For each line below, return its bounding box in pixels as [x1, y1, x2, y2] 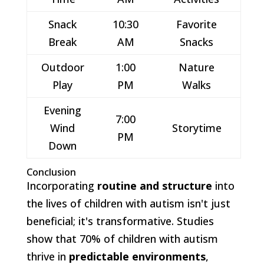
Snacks [180, 34, 214, 49]
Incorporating [26, 178, 97, 193]
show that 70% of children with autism [26, 231, 218, 246]
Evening [44, 103, 82, 117]
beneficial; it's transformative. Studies [26, 213, 214, 228]
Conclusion [26, 165, 76, 179]
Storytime [171, 120, 222, 135]
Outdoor [41, 60, 84, 74]
